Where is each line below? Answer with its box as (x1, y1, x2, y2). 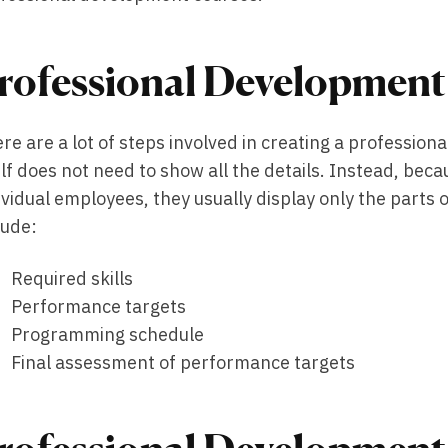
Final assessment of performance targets (11, 350, 360, 374)
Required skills (11, 266, 134, 290)
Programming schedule (11, 322, 205, 346)
